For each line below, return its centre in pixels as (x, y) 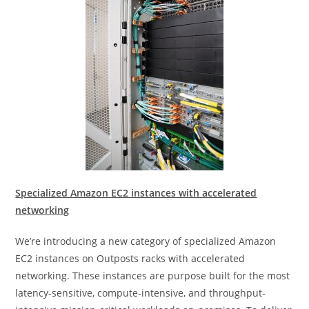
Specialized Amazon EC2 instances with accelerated (136, 193)
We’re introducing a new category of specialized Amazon (146, 241)
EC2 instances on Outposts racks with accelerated (130, 258)
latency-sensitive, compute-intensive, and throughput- (141, 293)
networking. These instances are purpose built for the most (153, 276)
